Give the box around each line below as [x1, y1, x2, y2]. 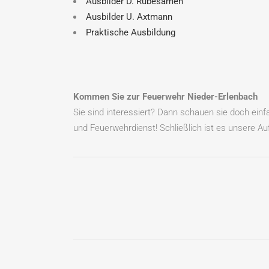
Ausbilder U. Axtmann [86, 11, 172, 22]
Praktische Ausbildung [86, 26, 175, 38]
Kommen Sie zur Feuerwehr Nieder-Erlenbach [73, 91, 258, 102]
